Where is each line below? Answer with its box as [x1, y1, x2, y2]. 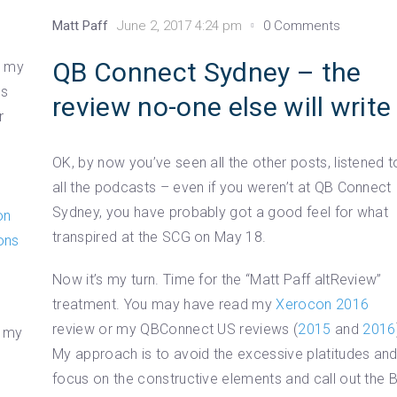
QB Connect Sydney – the [52, 56, 362, 88]
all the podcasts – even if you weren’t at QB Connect [52, 178, 392, 196]
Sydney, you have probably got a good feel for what [52, 203, 389, 221]
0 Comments [263, 17, 341, 34]
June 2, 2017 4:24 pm [117, 17, 243, 34]
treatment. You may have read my [52, 295, 276, 313]
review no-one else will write [52, 90, 392, 122]
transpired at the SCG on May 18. [52, 228, 267, 245]
